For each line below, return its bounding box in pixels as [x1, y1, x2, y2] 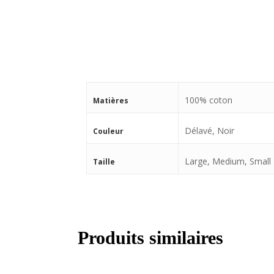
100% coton [185, 94, 233, 106]
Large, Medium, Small [185, 155, 272, 167]
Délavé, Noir [185, 125, 235, 136]
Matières [93, 95, 129, 106]
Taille [93, 157, 116, 167]
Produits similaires [78, 228, 224, 248]
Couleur [93, 126, 124, 136]
